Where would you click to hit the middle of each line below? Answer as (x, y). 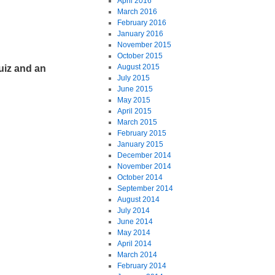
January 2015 (140, 144)
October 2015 (140, 56)
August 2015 (138, 67)
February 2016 (141, 23)
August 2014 (138, 199)
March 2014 (137, 255)
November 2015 (144, 45)
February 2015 (141, 133)
